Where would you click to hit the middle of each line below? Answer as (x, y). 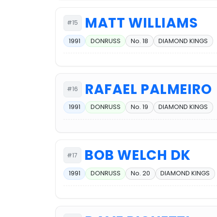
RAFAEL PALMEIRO (148, 89)
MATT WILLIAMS (141, 23)
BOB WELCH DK (138, 155)
